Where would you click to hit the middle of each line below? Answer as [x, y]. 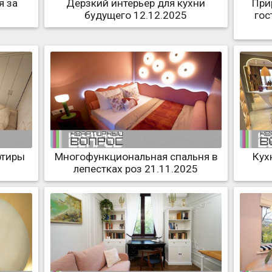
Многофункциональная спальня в [136, 156]
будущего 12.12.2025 [136, 15]
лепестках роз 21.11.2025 [136, 168]
